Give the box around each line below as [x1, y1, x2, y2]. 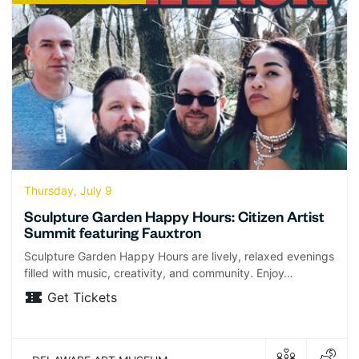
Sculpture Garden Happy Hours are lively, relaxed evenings [24, 248, 334, 263]
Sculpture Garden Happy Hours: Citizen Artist [24, 211, 325, 228]
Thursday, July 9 [24, 183, 112, 197]
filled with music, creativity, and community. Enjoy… [24, 265, 293, 280]
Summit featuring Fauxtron [24, 227, 201, 244]
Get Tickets [47, 288, 117, 305]
